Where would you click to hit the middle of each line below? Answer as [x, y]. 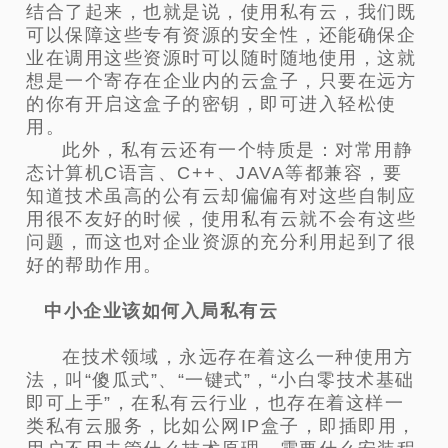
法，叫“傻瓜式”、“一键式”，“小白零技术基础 [220, 379]
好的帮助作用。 [94, 264]
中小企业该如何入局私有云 [161, 310]
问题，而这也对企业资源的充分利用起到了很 [221, 241]
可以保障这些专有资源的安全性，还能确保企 [221, 34]
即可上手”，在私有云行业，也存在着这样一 [215, 402]
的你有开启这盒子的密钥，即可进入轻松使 [211, 103]
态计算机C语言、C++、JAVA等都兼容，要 [214, 172]
